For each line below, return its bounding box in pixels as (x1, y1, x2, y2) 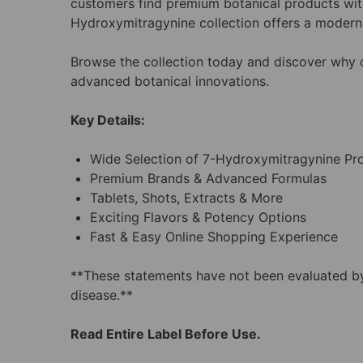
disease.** (70, 287, 133, 304)
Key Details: (70, 112, 145, 129)
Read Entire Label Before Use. (70, 326, 261, 343)
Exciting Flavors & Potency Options (90, 209, 306, 226)
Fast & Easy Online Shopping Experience (90, 228, 338, 246)
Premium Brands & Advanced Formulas (90, 170, 327, 187)
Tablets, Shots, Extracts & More (90, 190, 283, 207)
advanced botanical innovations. (70, 73, 269, 90)
